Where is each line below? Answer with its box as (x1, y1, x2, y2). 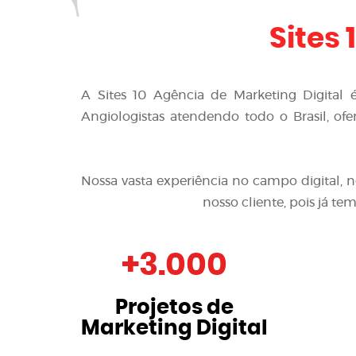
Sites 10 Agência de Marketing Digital (97, 89, 344, 102)
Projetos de (115, 297, 234, 318)
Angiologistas (81, 110, 164, 123)
